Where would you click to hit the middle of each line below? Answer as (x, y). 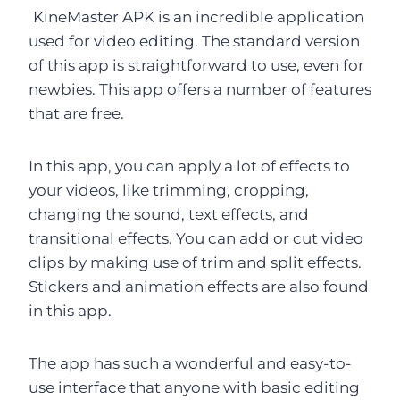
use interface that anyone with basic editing (194, 387)
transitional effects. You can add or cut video (196, 238)
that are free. (76, 113)
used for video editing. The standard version (194, 41)
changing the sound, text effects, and (169, 214)
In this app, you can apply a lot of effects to (189, 166)
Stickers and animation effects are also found (199, 286)
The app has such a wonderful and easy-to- (190, 363)
